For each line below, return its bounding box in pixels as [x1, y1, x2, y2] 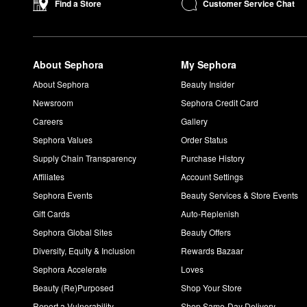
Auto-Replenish [181, 208, 240, 220]
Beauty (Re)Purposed [33, 282, 114, 294]
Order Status [181, 134, 228, 146]
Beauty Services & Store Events [181, 189, 299, 201]
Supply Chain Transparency [33, 152, 136, 164]
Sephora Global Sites [33, 226, 112, 238]
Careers [33, 115, 63, 127]
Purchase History [181, 152, 245, 164]
